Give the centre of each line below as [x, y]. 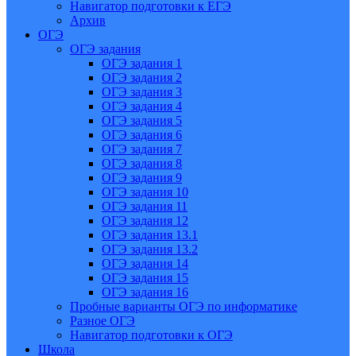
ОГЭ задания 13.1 [150, 235]
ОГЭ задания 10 [145, 192]
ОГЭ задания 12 [145, 221]
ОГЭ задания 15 [145, 278]
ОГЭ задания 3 [142, 92]
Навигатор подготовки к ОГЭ [151, 335]
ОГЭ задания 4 [142, 106]
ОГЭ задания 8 [142, 163]
